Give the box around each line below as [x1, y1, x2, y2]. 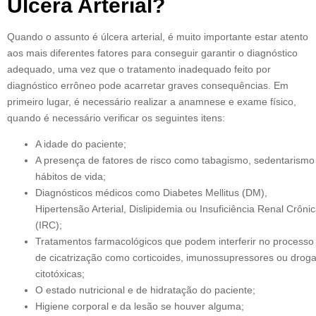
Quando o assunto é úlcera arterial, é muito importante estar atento [7, 30, 308, 42]
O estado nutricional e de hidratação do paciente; [35, 284, 255, 296]
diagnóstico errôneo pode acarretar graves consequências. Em [7, 79, 288, 91]
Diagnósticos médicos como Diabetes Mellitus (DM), [35, 187, 267, 199]
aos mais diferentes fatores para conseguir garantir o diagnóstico [7, 47, 298, 59]
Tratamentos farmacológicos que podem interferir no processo [35, 236, 314, 248]
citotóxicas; [35, 268, 85, 280]
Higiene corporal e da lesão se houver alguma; [35, 300, 244, 312]
